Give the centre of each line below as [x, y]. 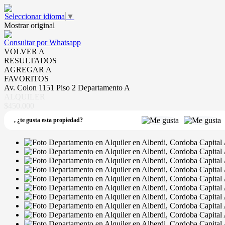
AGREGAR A [28, 70]
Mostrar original [29, 25]
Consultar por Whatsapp [42, 42]
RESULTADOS [30, 61]
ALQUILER [25, 97]
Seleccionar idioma [35, 16]
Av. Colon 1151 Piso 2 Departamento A [67, 88]
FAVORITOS [26, 79]
